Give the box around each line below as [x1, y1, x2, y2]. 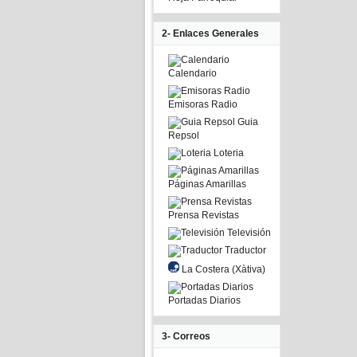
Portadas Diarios [168, 295, 241, 306]
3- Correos [162, 331, 210, 342]
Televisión [225, 227, 271, 238]
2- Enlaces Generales [162, 28, 259, 39]
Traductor [222, 245, 266, 256]
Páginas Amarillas [168, 178, 246, 190]
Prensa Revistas [168, 210, 239, 221]
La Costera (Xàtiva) [179, 264, 265, 275]
